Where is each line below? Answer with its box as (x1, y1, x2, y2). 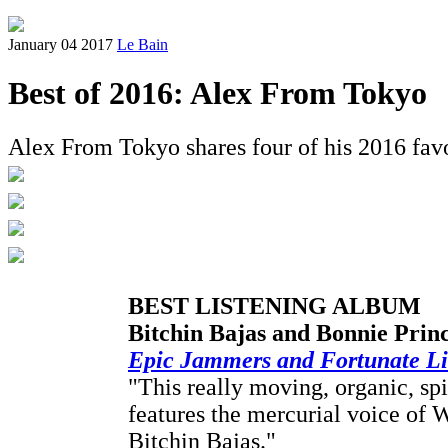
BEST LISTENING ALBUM (128, 292, 421, 319)
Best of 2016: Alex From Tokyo (8, 75, 427, 112)
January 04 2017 (8, 36, 113, 53)
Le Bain (117, 36, 168, 53)
